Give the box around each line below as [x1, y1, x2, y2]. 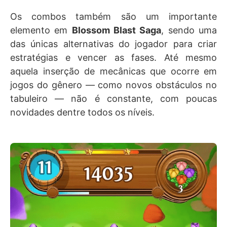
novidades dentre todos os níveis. [10, 107, 155, 118]
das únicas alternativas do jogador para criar [10, 39, 217, 49]
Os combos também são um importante [10, 11, 217, 22]
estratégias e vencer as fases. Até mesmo [10, 52, 217, 63]
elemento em [10, 25, 72, 35]
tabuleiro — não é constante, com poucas [10, 93, 217, 104]
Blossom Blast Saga [71, 25, 162, 35]
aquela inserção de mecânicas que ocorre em [10, 66, 217, 77]
